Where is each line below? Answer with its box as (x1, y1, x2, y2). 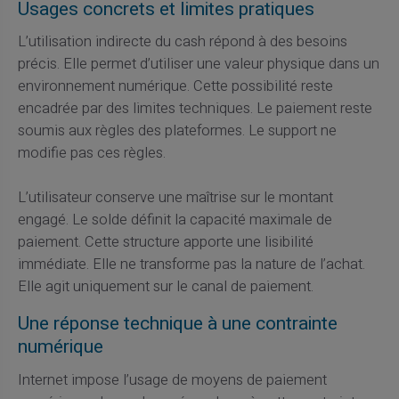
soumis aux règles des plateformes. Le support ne (17, 120, 337, 142)
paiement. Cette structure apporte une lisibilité (17, 232, 313, 254)
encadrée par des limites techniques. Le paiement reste (17, 98, 372, 120)
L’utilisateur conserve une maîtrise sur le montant (17, 187, 333, 209)
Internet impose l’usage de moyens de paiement (17, 369, 327, 391)
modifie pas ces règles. (17, 142, 166, 165)
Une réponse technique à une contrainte (17, 310, 338, 338)
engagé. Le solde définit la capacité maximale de (17, 209, 332, 232)
